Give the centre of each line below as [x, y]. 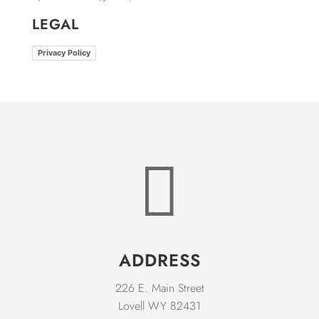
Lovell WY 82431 [159, 306]
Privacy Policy [64, 52]
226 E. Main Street [159, 288]
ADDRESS [159, 260]
